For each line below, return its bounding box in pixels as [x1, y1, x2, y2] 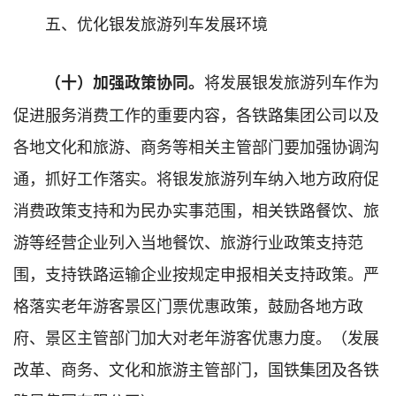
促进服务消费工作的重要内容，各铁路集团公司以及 [13, 102, 379, 126]
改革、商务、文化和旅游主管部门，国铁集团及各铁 [13, 356, 379, 380]
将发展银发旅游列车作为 [204, 69, 379, 93]
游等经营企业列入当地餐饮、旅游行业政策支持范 [13, 229, 363, 253]
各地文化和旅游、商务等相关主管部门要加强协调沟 [13, 133, 379, 157]
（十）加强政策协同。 [45, 70, 204, 94]
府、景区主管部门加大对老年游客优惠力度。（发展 [13, 324, 379, 348]
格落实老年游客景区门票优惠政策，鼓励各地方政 [13, 293, 363, 316]
